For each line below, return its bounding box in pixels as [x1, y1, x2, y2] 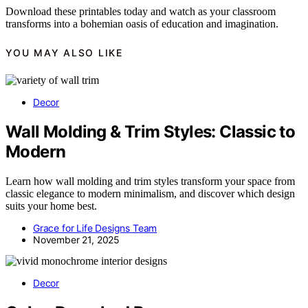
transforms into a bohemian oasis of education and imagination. [5, 18, 278, 30]
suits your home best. [5, 199, 97, 212]
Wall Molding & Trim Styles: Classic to [5, 122, 296, 142]
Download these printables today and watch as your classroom [5, 5, 276, 18]
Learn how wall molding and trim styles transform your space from [5, 175, 295, 187]
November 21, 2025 [33, 233, 120, 245]
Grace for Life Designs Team [33, 221, 157, 234]
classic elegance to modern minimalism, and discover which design [5, 187, 295, 199]
